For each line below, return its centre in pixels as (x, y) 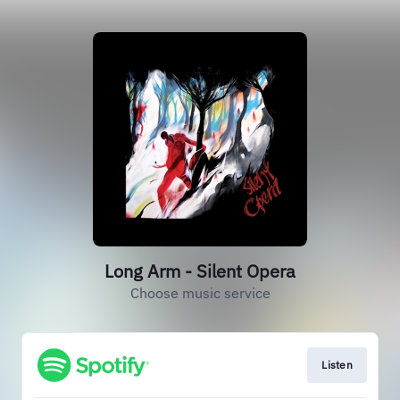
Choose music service (200, 293)
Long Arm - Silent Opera (200, 271)
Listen (337, 365)
